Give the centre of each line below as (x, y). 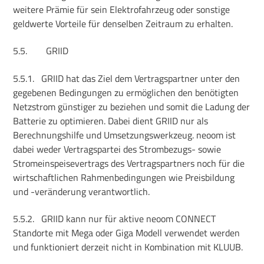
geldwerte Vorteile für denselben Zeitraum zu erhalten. (123, 23)
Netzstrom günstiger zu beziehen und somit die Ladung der (132, 106)
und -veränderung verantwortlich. (82, 191)
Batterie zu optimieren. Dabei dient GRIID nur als (111, 121)
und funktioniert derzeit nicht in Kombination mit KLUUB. (128, 247)
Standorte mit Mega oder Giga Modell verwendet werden (127, 232)
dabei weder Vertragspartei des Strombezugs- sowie (117, 149)
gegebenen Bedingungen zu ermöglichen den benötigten (126, 92)
